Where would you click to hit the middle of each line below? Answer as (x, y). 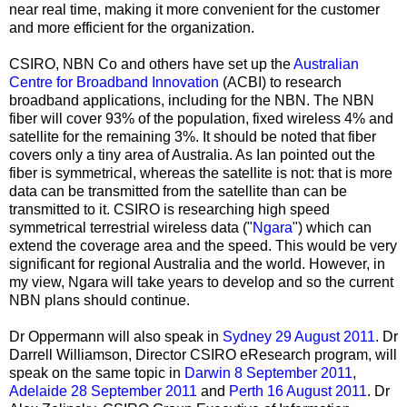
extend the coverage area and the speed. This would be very (203, 245)
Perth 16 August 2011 (298, 391)
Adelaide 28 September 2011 (103, 391)
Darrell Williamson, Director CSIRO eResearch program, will (203, 354)
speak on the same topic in (97, 372)
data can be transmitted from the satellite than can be (178, 191)
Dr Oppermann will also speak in (116, 336)
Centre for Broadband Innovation (114, 82)
